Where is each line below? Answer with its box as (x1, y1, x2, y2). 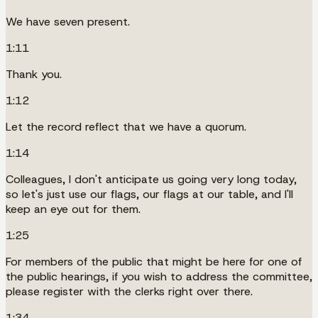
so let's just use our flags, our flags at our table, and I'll (6, 186, 293, 202)
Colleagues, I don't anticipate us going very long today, (6, 171, 297, 187)
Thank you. (6, 66, 62, 82)
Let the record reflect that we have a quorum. (6, 119, 246, 134)
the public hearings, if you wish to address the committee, (6, 268, 312, 284)
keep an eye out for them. (6, 201, 141, 216)
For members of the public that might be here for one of (6, 253, 302, 269)
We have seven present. (6, 13, 130, 29)
